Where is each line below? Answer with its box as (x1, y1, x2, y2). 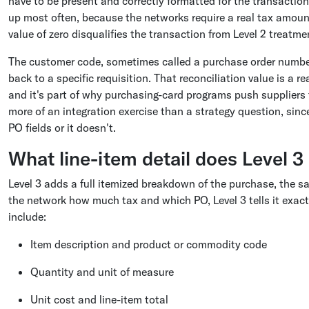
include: (8, 210, 46, 223)
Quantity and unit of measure (30, 265, 174, 279)
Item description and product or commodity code (30, 237, 267, 251)
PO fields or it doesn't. (8, 121, 116, 134)
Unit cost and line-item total (30, 292, 168, 306)
